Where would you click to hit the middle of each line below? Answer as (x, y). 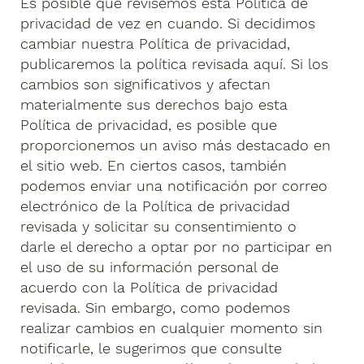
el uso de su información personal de (150, 267)
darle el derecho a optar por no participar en (177, 247)
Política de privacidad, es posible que (149, 125)
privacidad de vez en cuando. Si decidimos (168, 24)
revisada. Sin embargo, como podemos (156, 308)
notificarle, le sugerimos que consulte (152, 349)
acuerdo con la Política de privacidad (149, 288)
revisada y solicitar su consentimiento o (159, 227)
